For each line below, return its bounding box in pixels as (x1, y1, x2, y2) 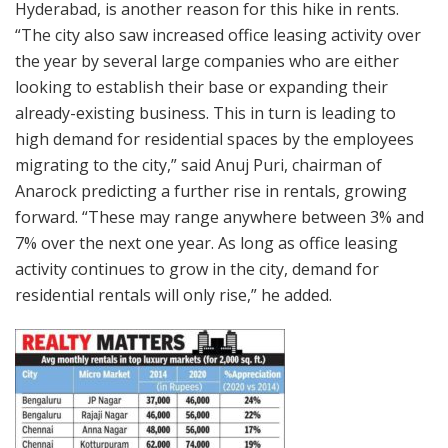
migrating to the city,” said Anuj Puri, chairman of (15, 153, 382, 176)
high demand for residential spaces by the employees (15, 127, 414, 150)
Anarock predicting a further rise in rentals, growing (15, 179, 407, 202)
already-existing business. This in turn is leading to (15, 101, 396, 124)
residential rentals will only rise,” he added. (15, 283, 332, 306)
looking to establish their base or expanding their (15, 75, 388, 98)
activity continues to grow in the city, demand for (15, 257, 379, 280)
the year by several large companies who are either (15, 49, 399, 72)
